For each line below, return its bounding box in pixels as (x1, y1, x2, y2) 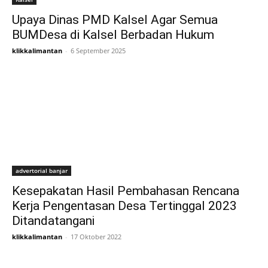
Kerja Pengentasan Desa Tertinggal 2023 (12, 199, 237, 213)
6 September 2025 (71, 46, 126, 55)
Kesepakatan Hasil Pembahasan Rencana (12, 184, 239, 198)
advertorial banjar (16, 166, 68, 175)
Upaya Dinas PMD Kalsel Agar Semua (12, 13, 218, 27)
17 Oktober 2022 (71, 232, 121, 241)
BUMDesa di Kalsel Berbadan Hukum (12, 28, 214, 42)
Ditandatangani (12, 214, 95, 228)
